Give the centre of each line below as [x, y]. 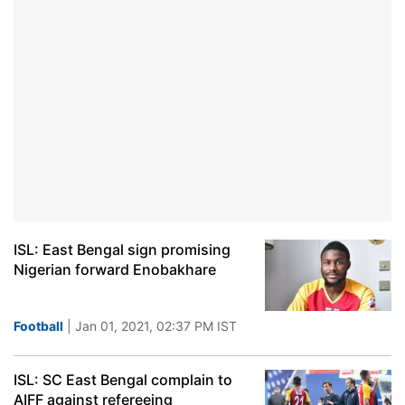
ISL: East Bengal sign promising [122, 250]
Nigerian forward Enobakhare [115, 269]
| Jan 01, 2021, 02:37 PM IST [150, 326]
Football [38, 326]
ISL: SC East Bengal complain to [123, 380]
